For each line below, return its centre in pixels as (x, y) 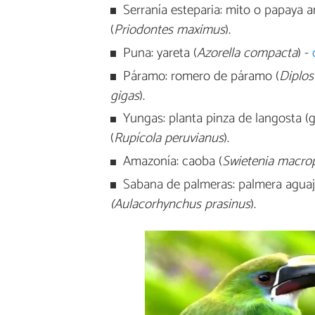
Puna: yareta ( (160, 53)
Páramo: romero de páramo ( (201, 76)
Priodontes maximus (169, 30)
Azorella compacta (247, 53)
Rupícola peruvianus (168, 139)
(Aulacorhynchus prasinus (180, 204)
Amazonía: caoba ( (172, 162)
